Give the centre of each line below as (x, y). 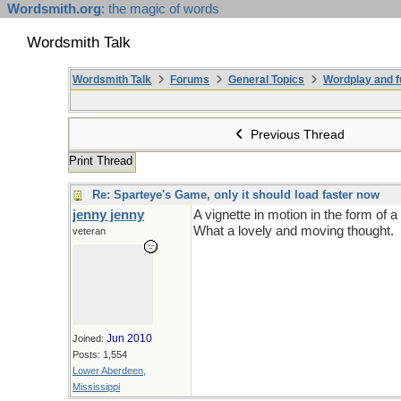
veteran (89, 231)
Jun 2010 (129, 338)
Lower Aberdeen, (109, 371)
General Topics (266, 80)
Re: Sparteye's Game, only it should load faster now (236, 195)
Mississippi (96, 387)
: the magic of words (160, 9)
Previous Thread (296, 134)
